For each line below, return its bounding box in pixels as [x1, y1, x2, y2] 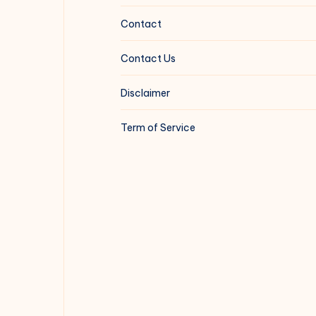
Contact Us [120, 52, 176, 66]
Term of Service [120, 121, 195, 135]
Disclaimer [120, 87, 170, 100]
